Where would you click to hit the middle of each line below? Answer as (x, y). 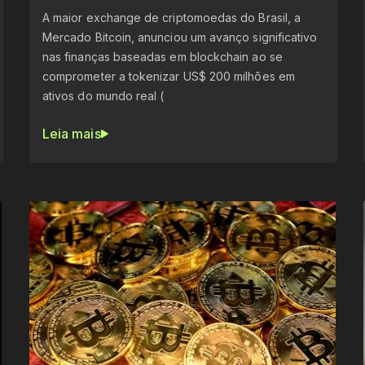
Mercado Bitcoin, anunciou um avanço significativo (180, 37)
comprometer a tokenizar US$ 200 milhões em (168, 77)
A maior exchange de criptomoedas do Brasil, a (172, 18)
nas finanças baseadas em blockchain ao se (162, 57)
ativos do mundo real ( (103, 96)
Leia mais (71, 134)
